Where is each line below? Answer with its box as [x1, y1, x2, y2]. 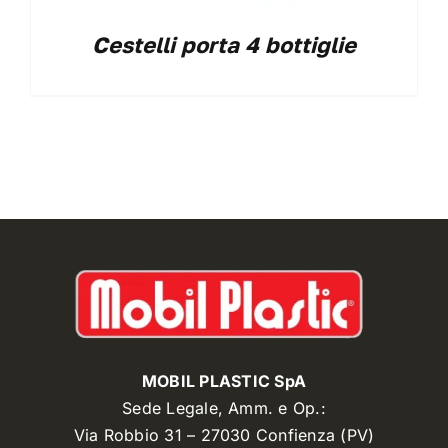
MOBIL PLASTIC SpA [141, 371, 307, 392]
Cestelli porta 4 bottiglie [92, 30, 356, 58]
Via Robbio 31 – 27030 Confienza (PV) [73, 425, 375, 446]
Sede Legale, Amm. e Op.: [122, 398, 326, 419]
